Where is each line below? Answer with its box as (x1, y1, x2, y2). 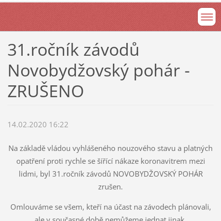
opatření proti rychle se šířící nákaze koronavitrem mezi (16, 156, 205, 166)
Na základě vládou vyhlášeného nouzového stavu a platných (8, 143, 213, 153)
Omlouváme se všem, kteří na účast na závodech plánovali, (10, 202, 211, 212)
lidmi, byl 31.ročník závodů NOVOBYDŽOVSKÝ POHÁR (18, 169, 203, 179)
